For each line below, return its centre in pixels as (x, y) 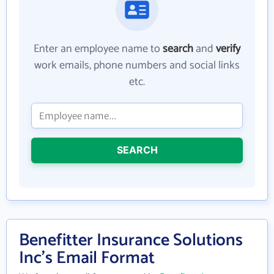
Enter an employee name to (98, 49)
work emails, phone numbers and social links (137, 66)
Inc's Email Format (87, 258)
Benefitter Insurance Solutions (131, 241)
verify (228, 49)
